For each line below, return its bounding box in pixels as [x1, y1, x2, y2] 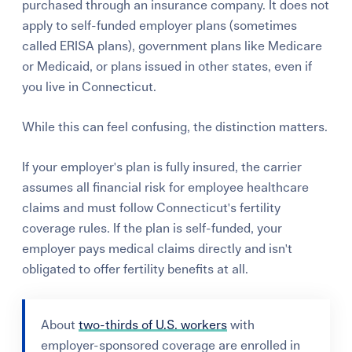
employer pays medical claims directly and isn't [22, 242, 293, 255]
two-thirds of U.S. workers [79, 318, 228, 332]
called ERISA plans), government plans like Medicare [22, 39, 323, 53]
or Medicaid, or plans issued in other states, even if [22, 60, 313, 73]
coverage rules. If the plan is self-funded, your [22, 222, 283, 235]
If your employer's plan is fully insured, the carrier [22, 160, 302, 174]
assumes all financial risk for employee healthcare [22, 181, 310, 194]
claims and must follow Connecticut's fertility [22, 201, 281, 214]
